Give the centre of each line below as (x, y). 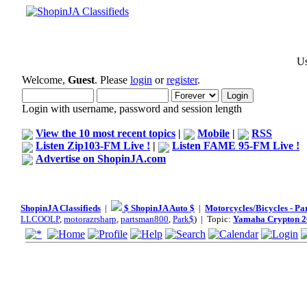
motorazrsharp (90, 219)
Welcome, (45, 80)
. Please (112, 80)
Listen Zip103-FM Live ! (93, 146)
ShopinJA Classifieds (61, 208)
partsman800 (145, 219)
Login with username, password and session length (132, 109)
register (182, 80)
